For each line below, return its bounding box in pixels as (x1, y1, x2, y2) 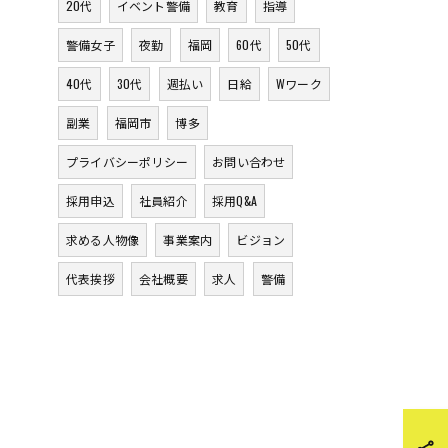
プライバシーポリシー (66, 153, 188, 170)
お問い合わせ (212, 153, 286, 170)
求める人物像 (66, 231, 140, 248)
